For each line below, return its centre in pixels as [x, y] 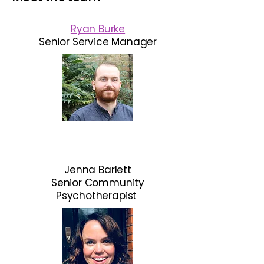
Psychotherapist [98, 196]
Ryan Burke [98, 29]
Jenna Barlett [98, 170]
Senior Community [98, 183]
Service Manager [115, 42]
